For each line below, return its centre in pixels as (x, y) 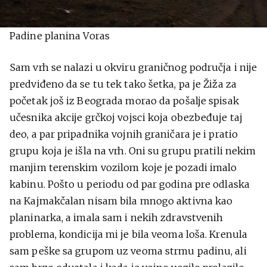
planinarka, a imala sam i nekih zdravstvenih (117, 218)
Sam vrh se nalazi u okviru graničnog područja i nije (133, 67)
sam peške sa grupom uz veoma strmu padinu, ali (128, 251)
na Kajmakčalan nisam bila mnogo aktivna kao (121, 201)
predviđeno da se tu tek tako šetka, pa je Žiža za (123, 84)
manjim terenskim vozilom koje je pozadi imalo (123, 167)
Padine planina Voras (60, 36)
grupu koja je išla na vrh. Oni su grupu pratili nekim (133, 151)
